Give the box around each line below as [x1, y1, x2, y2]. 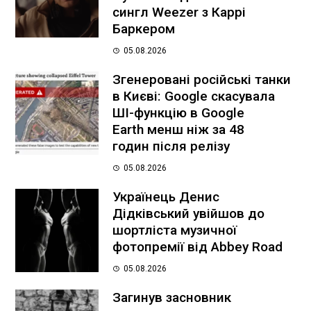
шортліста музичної [112, 222, 237, 239]
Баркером [112, 21, 176, 37]
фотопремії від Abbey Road [112, 239, 283, 255]
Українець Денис [112, 189, 220, 205]
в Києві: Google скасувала [112, 88, 276, 105]
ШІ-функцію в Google [112, 105, 245, 121]
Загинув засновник [112, 289, 232, 306]
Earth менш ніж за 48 [112, 121, 245, 138]
